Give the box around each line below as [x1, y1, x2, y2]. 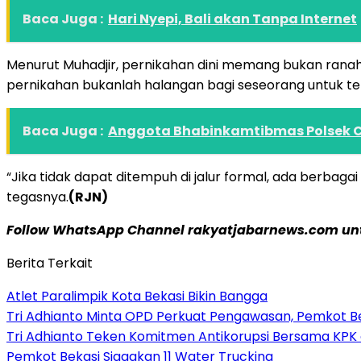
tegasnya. [6, 187, 68, 206]
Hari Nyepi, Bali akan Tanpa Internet [108, 9, 357, 28]
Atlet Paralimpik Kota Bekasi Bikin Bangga [6, 286, 268, 305]
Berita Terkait [6, 253, 93, 272]
